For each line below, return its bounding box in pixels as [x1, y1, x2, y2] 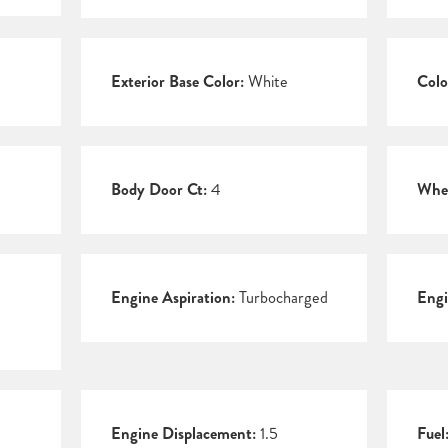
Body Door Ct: [110, 178, 207, 202]
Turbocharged [234, 286, 328, 310]
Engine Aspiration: [110, 286, 235, 310]
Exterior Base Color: [110, 70, 244, 94]
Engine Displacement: [110, 422, 256, 446]
